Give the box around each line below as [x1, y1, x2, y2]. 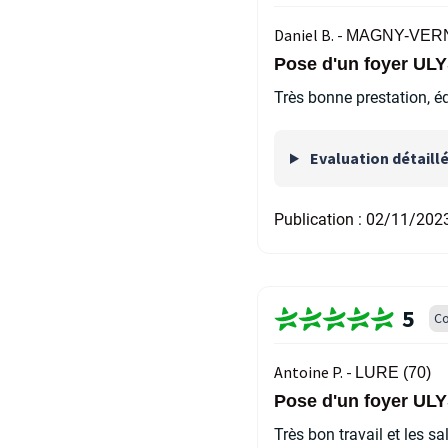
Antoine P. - [274, 362, 355, 382]
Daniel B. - [274, 25, 346, 45]
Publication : [274, 210, 366, 229]
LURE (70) [355, 364, 431, 381]
